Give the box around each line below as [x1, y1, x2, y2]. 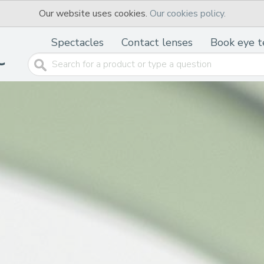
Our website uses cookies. [38, 7, 150, 20]
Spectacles [51, 35, 104, 49]
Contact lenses [121, 35, 193, 49]
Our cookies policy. [149, 7, 226, 20]
